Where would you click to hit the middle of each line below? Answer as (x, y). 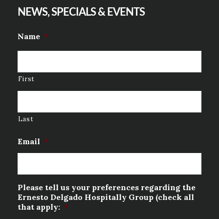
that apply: (39, 207)
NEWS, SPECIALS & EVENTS (81, 12)
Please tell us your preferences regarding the (106, 187)
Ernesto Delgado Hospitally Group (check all (106, 197)
